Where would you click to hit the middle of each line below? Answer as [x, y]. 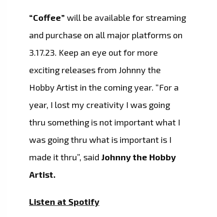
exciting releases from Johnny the [95, 70]
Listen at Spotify [64, 202]
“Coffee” [47, 18]
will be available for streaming [125, 18]
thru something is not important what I [105, 122]
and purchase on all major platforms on [106, 35]
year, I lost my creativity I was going [100, 105]
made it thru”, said [64, 157]
